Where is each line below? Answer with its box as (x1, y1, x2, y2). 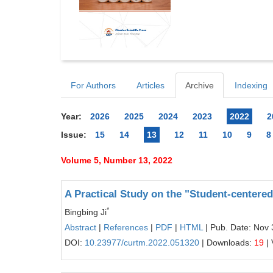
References (104, 222, 148, 232)
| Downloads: (199, 238, 254, 247)
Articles (136, 80, 165, 90)
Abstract (65, 222, 96, 232)
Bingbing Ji (65, 207, 107, 217)
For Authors (71, 80, 116, 90)
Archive (185, 80, 214, 90)
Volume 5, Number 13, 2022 (61, 155, 172, 165)
